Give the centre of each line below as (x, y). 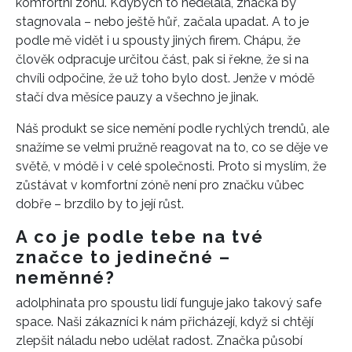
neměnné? (66, 277)
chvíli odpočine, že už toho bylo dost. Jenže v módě (165, 78)
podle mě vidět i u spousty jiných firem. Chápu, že (158, 40)
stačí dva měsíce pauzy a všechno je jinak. (137, 97)
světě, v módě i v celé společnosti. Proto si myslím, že (171, 166)
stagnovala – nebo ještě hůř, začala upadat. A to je (162, 21)
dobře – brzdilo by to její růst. (100, 203)
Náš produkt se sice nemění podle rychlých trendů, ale (172, 128)
